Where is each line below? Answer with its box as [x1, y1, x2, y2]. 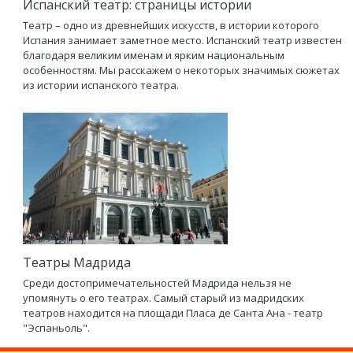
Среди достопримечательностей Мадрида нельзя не [23, 276, 294, 290]
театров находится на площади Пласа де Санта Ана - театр [23, 306, 323, 320]
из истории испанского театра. [23, 78, 179, 92]
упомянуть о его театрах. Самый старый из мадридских [23, 291, 304, 305]
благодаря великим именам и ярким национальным [23, 48, 284, 62]
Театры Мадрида [23, 254, 131, 271]
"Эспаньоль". [23, 321, 90, 335]
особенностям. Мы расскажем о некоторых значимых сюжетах [23, 63, 340, 77]
